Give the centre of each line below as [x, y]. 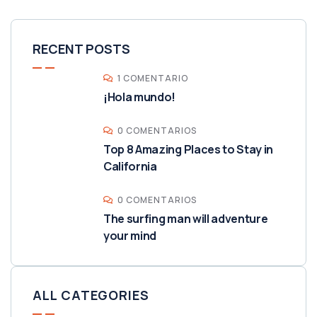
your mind [130, 235]
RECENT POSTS [81, 48]
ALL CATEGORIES [91, 295]
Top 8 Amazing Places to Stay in [189, 149]
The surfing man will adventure [186, 218]
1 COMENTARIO [153, 78]
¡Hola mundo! [140, 97]
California [130, 166]
